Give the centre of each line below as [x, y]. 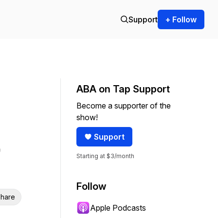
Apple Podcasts [118, 208]
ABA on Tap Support [123, 89]
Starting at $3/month [105, 156]
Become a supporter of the [124, 106]
